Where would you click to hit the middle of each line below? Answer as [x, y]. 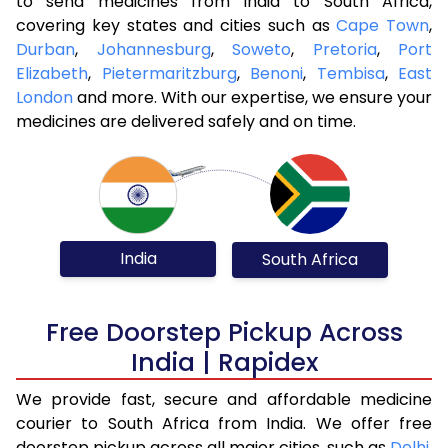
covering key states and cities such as [176, 25]
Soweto [261, 49]
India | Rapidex [224, 362]
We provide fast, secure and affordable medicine [224, 399]
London [44, 97]
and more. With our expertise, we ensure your [252, 97]
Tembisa [350, 73]
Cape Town [382, 25]
